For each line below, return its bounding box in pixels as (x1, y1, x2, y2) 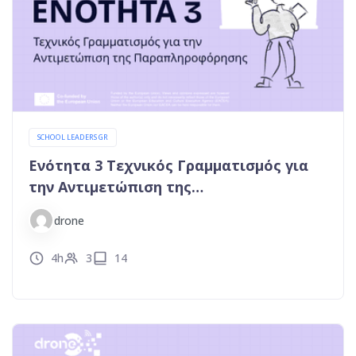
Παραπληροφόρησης (29, 199, 180, 218)
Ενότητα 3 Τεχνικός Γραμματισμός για (29, 156, 308, 175)
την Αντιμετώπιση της (29, 177, 192, 196)
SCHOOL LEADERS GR (37, 132, 108, 142)
